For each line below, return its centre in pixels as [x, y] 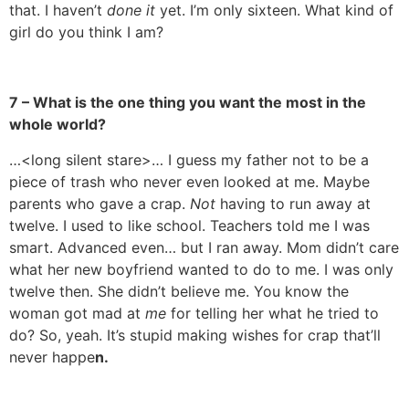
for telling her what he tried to [275, 313]
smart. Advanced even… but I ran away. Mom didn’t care [204, 247]
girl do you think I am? [86, 32]
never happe [52, 357]
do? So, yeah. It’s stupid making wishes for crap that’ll [195, 335]
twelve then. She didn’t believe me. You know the [179, 291]
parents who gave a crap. [100, 203]
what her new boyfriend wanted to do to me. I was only [201, 269]
